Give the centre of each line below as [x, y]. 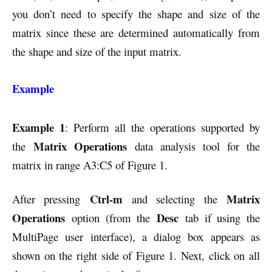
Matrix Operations [80, 146]
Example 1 [39, 127]
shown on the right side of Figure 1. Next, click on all [136, 256]
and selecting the [175, 199]
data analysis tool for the [193, 146]
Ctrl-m [106, 199]
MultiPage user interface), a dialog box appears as [136, 237]
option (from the [111, 218]
